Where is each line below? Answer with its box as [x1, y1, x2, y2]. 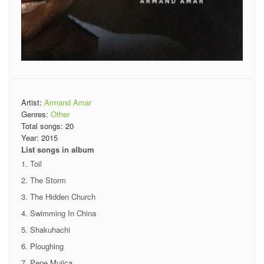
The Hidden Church [30, 190, 95, 202]
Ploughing [30, 240, 64, 252]
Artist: [21, 96, 44, 108]
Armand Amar [44, 96, 91, 108]
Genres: [21, 108, 51, 120]
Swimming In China [30, 207, 96, 219]
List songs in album [21, 143, 94, 155]
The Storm [30, 174, 66, 186]
